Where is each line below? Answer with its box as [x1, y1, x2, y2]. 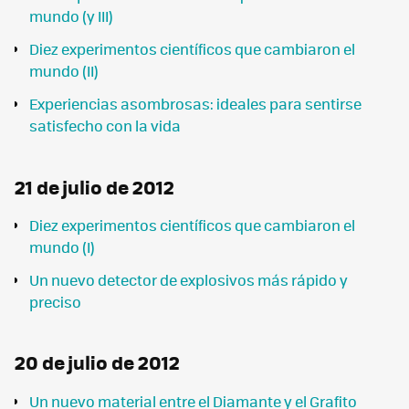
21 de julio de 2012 [15, 172, 174, 201]
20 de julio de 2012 [15, 348, 180, 377]
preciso [29, 290, 81, 312]
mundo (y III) [29, 5, 113, 27]
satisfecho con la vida [29, 115, 181, 137]
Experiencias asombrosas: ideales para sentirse [29, 93, 362, 115]
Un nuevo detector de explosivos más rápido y [29, 268, 348, 290]
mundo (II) [29, 60, 99, 82]
